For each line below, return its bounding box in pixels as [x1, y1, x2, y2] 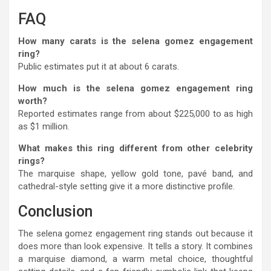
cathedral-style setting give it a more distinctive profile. [18, 181, 235, 192]
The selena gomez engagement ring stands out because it [18, 228, 253, 240]
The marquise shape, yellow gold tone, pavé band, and [18, 168, 253, 180]
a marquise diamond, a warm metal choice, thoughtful [18, 253, 253, 265]
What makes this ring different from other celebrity [18, 143, 253, 154]
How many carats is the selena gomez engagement [18, 36, 253, 47]
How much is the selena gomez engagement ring [18, 83, 253, 94]
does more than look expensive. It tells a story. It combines [18, 241, 253, 252]
